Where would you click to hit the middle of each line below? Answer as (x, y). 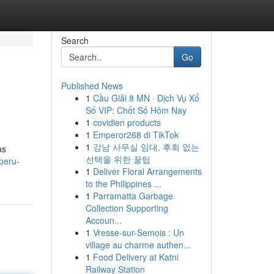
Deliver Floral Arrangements (147, 171)
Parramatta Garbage (133, 196)
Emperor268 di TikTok (135, 135)
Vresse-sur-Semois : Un (138, 232)
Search (75, 40)
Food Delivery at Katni (135, 257)
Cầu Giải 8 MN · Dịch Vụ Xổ (146, 98)
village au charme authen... (138, 245)
